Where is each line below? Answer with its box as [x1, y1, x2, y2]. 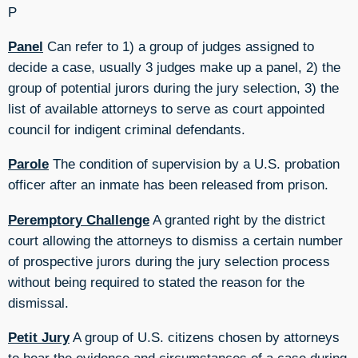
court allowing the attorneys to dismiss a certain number [8, 232, 343, 249]
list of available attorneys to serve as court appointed [8, 100, 324, 117]
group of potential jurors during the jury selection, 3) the [8, 79, 339, 96]
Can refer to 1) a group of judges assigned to [43, 38, 314, 54]
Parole [8, 156, 49, 173]
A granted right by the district [149, 211, 325, 228]
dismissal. [8, 294, 69, 311]
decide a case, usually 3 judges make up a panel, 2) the [8, 58, 340, 75]
